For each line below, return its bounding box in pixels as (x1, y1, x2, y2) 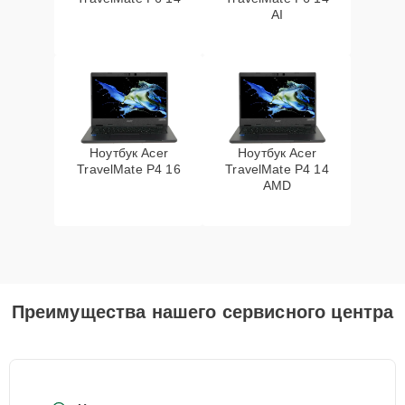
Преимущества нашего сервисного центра (11, 302, 394, 322)
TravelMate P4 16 (77, 162, 181, 176)
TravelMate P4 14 (225, 162, 329, 176)
